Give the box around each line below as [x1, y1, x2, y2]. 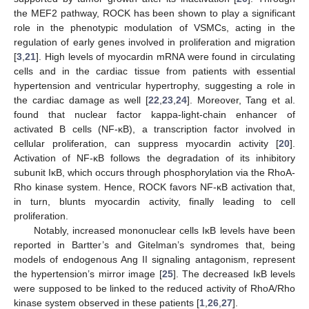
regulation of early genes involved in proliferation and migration [14, 37, 295, 48]
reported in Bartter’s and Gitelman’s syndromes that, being [14, 239, 295, 251]
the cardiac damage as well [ [14, 94, 148, 106]
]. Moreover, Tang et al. [186, 94, 296, 106]
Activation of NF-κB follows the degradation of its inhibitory [14, 152, 295, 164]
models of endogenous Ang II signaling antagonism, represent [14, 254, 295, 266]
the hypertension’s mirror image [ [14, 268, 162, 280]
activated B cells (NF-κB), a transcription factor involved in [14, 123, 295, 135]
